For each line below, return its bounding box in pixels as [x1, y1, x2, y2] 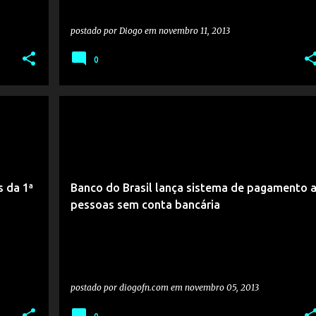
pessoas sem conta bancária [70, 198, 220, 211]
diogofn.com [119, 282, 169, 293]
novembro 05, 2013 [184, 282, 259, 293]
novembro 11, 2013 [158, 25, 230, 36]
